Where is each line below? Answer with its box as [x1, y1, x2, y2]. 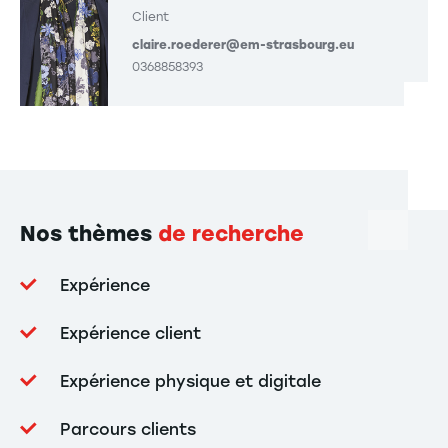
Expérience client [60, 324, 201, 344]
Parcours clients [60, 420, 196, 440]
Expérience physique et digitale [60, 372, 321, 392]
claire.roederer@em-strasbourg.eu [132, 38, 354, 53]
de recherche [158, 221, 304, 247]
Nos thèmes [20, 221, 158, 247]
